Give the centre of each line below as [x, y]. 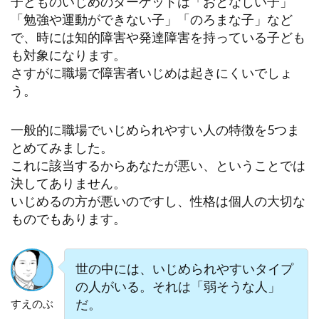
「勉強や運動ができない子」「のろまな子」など [152, 19]
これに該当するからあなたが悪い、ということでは [158, 165]
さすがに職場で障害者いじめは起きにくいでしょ [152, 72]
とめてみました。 [62, 147]
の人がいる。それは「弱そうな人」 [178, 287]
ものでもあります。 [68, 218]
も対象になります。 [68, 54]
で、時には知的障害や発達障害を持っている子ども [158, 37]
